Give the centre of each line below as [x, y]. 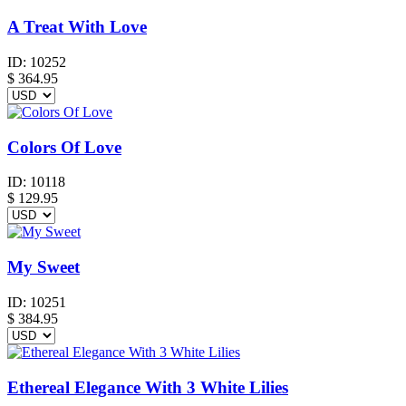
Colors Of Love [64, 147]
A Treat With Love [77, 27]
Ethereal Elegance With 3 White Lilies [148, 387]
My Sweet [43, 267]
